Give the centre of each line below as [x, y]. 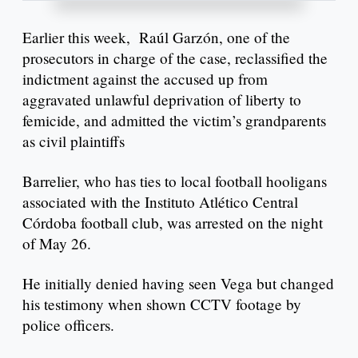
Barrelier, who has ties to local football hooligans [175, 181]
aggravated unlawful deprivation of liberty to [162, 100]
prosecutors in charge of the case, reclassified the [175, 58]
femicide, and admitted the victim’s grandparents [174, 121]
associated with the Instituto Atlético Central [160, 202]
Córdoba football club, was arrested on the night [173, 223]
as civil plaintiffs [74, 141]
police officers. [68, 325]
